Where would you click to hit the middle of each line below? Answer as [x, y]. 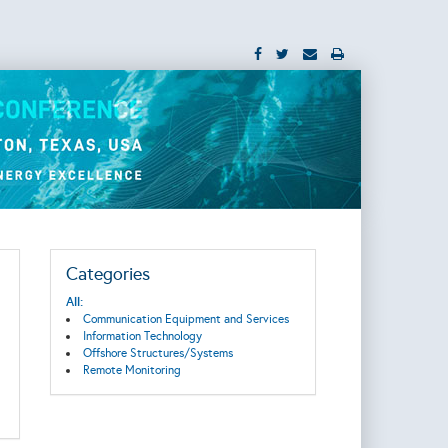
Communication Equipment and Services [185, 319]
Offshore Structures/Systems [157, 353]
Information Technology [142, 336]
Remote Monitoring [131, 370]
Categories [107, 274]
